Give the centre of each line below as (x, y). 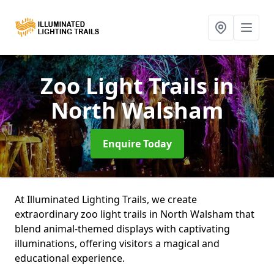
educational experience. (70, 258)
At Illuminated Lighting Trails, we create (106, 199)
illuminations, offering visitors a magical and (117, 243)
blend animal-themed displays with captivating (122, 229)
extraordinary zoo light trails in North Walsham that (135, 214)
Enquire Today (137, 144)
